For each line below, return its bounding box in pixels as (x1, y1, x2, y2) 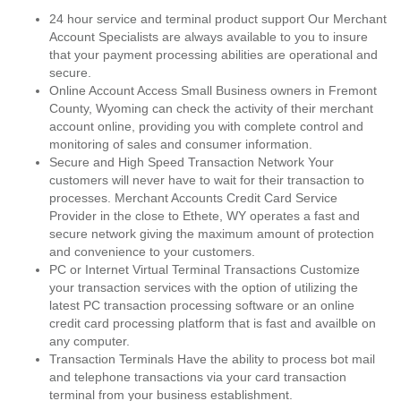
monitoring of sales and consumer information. (49, 137, 312, 151)
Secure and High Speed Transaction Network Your (49, 155, 334, 169)
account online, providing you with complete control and (49, 119, 363, 133)
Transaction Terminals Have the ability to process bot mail (49, 352, 375, 366)
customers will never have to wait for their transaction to (49, 173, 364, 187)
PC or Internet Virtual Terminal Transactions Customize (49, 262, 360, 277)
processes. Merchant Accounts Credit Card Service (49, 191, 337, 205)
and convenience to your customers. (49, 244, 255, 259)
